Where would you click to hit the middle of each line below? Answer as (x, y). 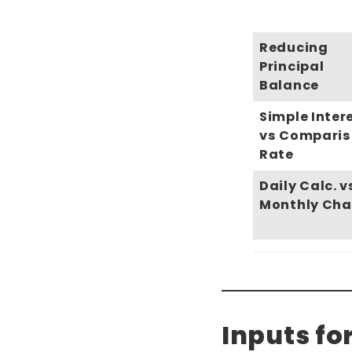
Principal (292, 67)
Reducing (294, 48)
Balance (289, 86)
